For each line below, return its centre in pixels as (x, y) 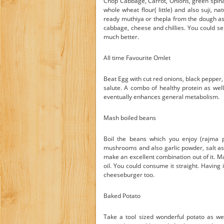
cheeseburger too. (129, 175)
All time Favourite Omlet (137, 58)
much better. (121, 37)
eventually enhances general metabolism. (161, 97)
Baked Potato (122, 196)
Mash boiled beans (130, 118)
